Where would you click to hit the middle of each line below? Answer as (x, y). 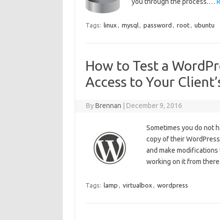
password (157, 25)
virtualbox (137, 185)
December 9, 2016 (154, 106)
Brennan (109, 106)
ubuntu (204, 25)
